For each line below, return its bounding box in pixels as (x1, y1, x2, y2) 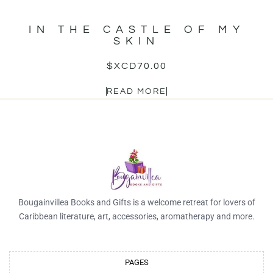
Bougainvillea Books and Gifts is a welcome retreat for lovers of (18, 197, 255, 208)
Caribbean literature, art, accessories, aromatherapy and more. (18, 211, 255, 222)
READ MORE (107, 87, 166, 96)
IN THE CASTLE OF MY (28, 24, 245, 36)
